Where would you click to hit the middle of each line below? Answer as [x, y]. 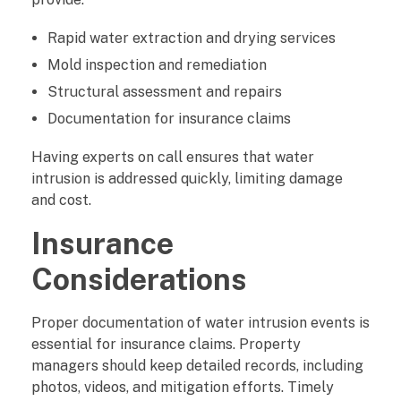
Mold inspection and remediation [157, 64]
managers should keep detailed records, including [197, 365]
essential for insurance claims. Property [166, 344]
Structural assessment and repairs [164, 91]
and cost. [61, 200]
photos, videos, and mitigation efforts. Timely [183, 387]
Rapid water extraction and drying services [191, 38]
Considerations [139, 279]
